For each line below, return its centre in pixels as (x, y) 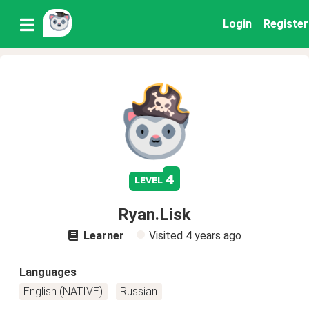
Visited (167, 236)
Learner (102, 236)
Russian (139, 291)
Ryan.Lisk (154, 215)
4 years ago (213, 236)
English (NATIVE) (63, 291)
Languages (48, 272)
